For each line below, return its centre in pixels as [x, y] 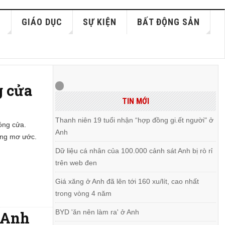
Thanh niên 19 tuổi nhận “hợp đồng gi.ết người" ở [135, 120]
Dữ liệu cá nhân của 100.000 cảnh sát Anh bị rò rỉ [134, 151]
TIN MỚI [135, 101]
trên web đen [76, 163]
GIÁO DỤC [42, 22]
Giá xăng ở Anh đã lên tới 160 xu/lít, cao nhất [127, 181]
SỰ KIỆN [100, 22]
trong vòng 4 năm [84, 193]
